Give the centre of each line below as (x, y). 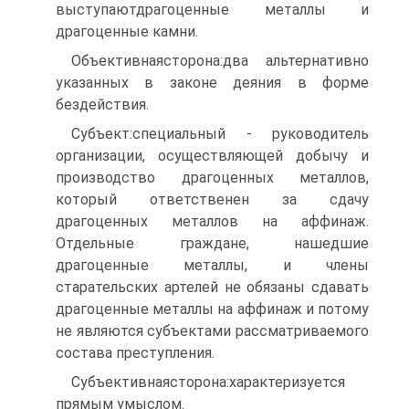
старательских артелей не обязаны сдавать (212, 287)
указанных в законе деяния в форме (212, 83)
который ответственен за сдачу (212, 199)
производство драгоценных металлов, (212, 178)
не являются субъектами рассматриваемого (212, 331)
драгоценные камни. (127, 31)
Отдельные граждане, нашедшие (212, 243)
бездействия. (102, 105)
